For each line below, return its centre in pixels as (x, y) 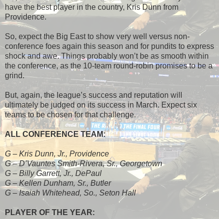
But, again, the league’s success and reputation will (94, 95)
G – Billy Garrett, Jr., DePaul (53, 173)
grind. (15, 75)
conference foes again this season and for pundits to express (109, 46)
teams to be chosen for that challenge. (70, 114)
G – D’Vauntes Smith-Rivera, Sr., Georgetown (84, 163)
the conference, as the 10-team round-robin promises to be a (109, 66)
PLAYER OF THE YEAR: (50, 212)
